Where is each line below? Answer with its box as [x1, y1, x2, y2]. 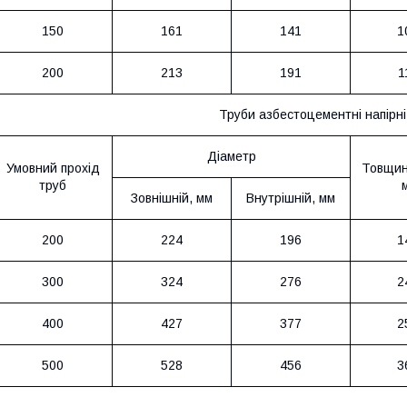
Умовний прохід [5, 160, 100, 175]
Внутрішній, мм [246, 190, 335, 205]
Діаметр [206, 148, 256, 164]
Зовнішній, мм [131, 190, 213, 205]
